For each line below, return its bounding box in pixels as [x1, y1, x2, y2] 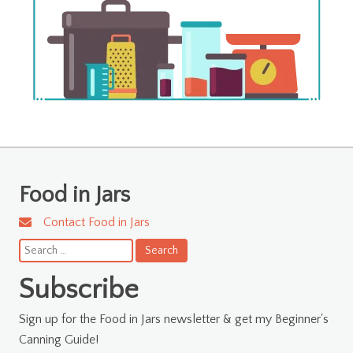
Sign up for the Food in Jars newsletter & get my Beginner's [19, 311, 329, 326]
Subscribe [19, 273, 139, 305]
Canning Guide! [19, 332, 102, 347]
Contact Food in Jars [43, 214, 150, 229]
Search [18, 240, 51, 253]
